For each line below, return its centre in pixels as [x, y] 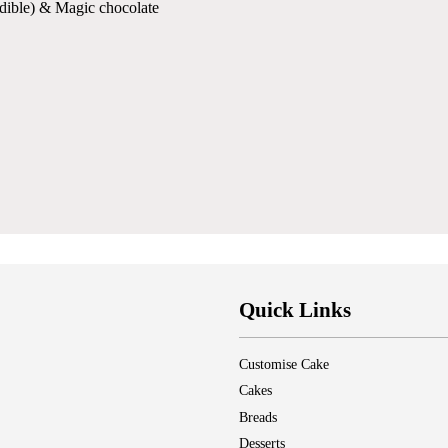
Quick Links [295, 310]
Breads [258, 417]
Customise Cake [284, 365]
